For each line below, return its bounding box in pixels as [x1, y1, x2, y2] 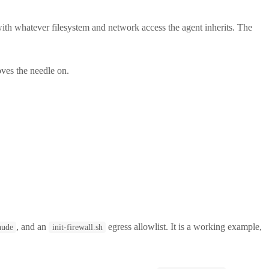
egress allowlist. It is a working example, [106, 221, 262, 232]
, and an [16, 221, 49, 232]
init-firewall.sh [52, 222, 103, 232]
